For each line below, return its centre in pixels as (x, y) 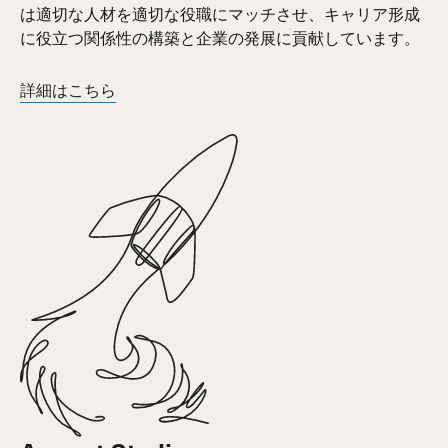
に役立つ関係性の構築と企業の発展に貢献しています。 (220, 38)
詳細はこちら (68, 92)
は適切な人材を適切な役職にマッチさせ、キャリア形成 (220, 14)
